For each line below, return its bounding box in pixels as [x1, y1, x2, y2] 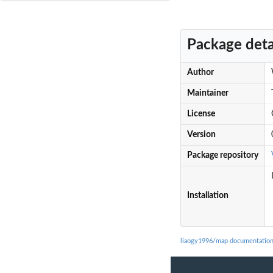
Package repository [186, 151, 258, 160]
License [186, 110, 215, 119]
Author [186, 68, 214, 77]
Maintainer [186, 89, 229, 98]
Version [186, 130, 216, 140]
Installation [186, 191, 229, 200]
